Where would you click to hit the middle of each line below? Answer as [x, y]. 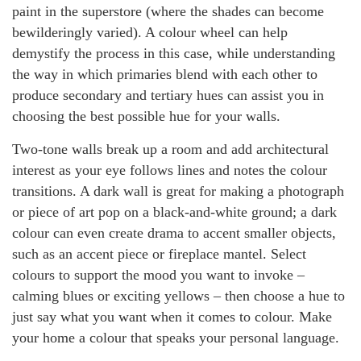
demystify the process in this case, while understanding [174, 53]
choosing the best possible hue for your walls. [146, 116]
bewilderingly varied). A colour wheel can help [150, 32]
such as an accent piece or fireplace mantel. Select [159, 254]
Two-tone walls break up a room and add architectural [170, 149]
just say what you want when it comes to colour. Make [172, 317]
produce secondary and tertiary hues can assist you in [168, 95]
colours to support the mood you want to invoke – [158, 275]
